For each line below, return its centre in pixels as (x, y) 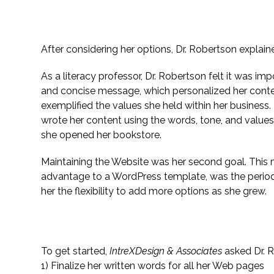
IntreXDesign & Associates (166, 251)
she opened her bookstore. (102, 135)
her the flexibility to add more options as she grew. (154, 191)
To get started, (76, 251)
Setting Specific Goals (100, 23)
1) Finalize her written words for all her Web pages (153, 266)
